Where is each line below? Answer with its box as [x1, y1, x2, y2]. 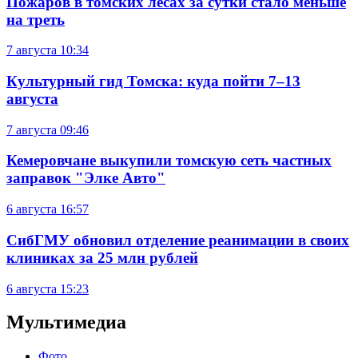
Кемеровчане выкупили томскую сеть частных [6, 152, 332, 169]
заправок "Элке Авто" [6, 169, 165, 187]
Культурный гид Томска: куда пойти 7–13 [6, 72, 300, 89]
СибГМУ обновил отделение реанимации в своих [6, 231, 349, 249]
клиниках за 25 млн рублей [6, 249, 198, 266]
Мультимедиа [6, 312, 126, 333]
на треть [6, 10, 65, 28]
